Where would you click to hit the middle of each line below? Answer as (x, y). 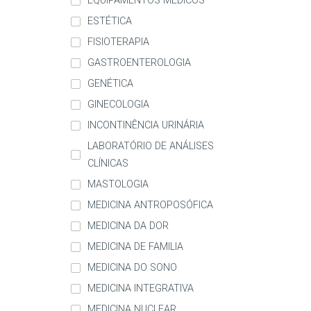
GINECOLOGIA (118, 105)
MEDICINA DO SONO (132, 268)
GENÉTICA (110, 84)
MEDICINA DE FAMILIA (135, 247)
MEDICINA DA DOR (128, 226)
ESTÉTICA (110, 22)
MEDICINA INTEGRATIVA (141, 289)
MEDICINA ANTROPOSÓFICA (150, 205)
